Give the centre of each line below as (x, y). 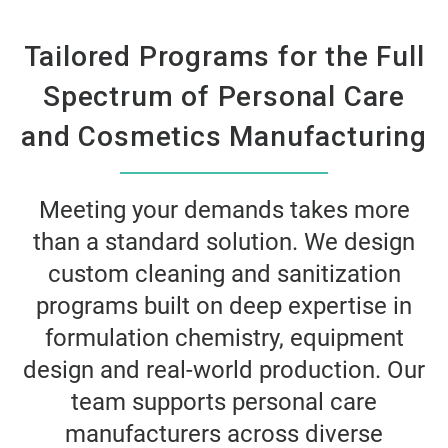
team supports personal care (224, 402)
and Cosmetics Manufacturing (224, 137)
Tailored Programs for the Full (224, 57)
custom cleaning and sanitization (224, 274)
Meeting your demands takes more (224, 210)
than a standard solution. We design (224, 242)
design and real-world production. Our (224, 370)
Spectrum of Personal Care (224, 97)
